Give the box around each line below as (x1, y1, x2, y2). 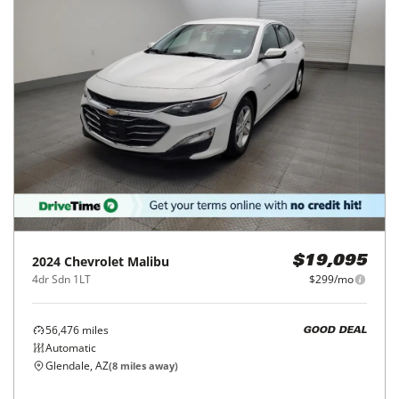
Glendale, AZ (45, 358, 109, 374)
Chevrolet (64, 253, 124, 271)
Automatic (45, 340, 96, 356)
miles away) (118, 359, 178, 373)
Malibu (127, 253, 169, 271)
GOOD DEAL (303, 325, 367, 336)
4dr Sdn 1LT (32, 272, 91, 288)
